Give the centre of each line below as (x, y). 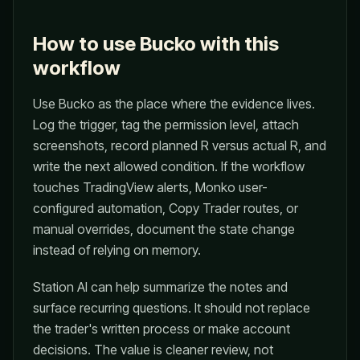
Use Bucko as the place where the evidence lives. (174, 104)
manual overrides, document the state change (164, 229)
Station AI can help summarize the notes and (160, 287)
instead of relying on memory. (117, 250)
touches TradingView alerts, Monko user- (150, 187)
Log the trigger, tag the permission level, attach (166, 125)
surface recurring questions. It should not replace (172, 308)
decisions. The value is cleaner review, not (153, 350)
